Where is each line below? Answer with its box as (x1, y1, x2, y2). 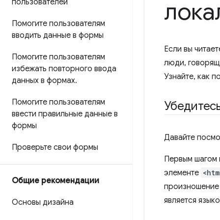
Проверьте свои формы (12, 142, 98, 152)
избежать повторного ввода (12, 64, 116, 74)
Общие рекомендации (12, 176, 99, 186)
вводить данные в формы (12, 30, 104, 40)
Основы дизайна (12, 197, 74, 207)
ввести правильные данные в (12, 109, 118, 119)
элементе (164, 168, 201, 178)
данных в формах (12, 76, 75, 85)
